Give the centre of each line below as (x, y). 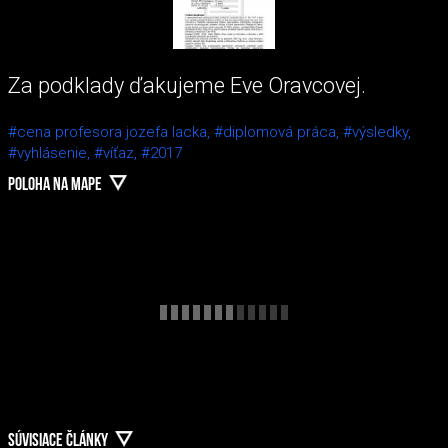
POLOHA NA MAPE (55, 186)
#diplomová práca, (278, 131)
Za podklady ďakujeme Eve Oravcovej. (187, 85)
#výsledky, (377, 131)
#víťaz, (117, 152)
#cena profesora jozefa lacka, (111, 131)
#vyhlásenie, (51, 152)
